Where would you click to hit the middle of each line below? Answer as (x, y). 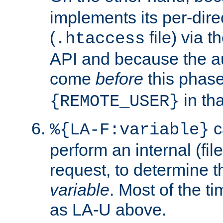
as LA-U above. (108, 209)
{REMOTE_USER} (114, 101)
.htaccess (100, 39)
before (119, 78)
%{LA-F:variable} (129, 130)
